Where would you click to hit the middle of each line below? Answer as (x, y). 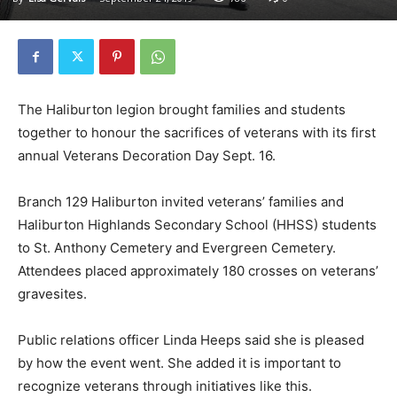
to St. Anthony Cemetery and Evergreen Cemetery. (177, 248)
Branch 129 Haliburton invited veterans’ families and (181, 202)
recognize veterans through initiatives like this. (165, 386)
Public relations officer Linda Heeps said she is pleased (191, 340)
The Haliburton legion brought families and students (182, 110)
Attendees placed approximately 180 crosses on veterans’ (198, 271)
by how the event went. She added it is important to (179, 363)
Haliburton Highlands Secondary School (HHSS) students (197, 225)
